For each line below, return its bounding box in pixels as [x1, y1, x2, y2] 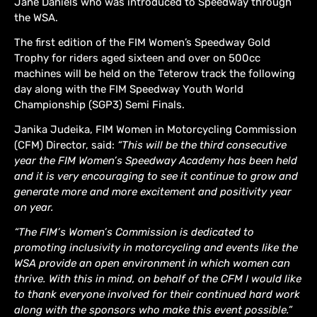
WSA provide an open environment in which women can [14, 257, 290, 270]
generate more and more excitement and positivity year [14, 185, 292, 199]
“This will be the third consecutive [117, 139, 287, 152]
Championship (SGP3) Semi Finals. [14, 98, 185, 112]
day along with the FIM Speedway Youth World [14, 83, 243, 96]
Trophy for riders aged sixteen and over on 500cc [14, 52, 260, 65]
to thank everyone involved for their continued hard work [14, 288, 300, 301]
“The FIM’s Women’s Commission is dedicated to [14, 226, 254, 239]
